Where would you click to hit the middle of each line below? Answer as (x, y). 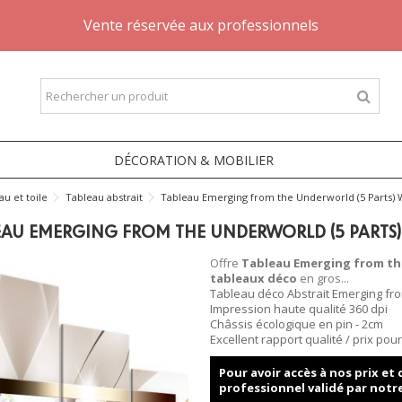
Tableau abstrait (105, 197)
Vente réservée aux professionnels (201, 25)
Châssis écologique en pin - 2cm (297, 324)
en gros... (323, 278)
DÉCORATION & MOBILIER (194, 160)
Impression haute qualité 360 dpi (299, 309)
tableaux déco (253, 278)
